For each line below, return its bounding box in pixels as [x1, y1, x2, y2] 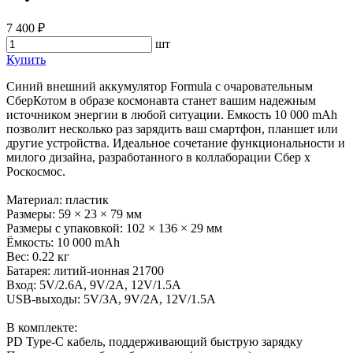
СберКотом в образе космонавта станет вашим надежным [6, 93, 316, 107]
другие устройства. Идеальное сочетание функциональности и [6, 136, 345, 150]
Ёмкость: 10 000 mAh [6, 235, 120, 249]
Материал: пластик [6, 192, 109, 206]
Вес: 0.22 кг [6, 249, 69, 263]
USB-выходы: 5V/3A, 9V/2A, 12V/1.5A [6, 292, 216, 306]
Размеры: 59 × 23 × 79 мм [6, 206, 142, 221]
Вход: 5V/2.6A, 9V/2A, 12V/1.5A [6, 277, 181, 292]
